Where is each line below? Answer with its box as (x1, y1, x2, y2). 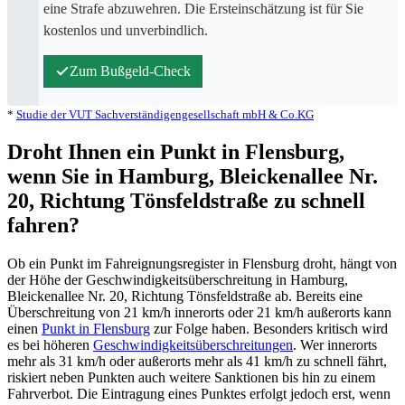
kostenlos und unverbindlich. (43, 22, 208, 38)
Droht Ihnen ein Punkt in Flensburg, (7, 139, 344, 164)
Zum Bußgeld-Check (70, 62, 191, 79)
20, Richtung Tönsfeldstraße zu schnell (7, 188, 365, 212)
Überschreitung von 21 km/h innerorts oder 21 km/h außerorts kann (7, 304, 391, 320)
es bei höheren (7, 336, 93, 353)
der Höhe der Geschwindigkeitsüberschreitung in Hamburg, (7, 271, 348, 287)
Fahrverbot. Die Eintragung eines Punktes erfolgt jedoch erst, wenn (7, 385, 391, 401)
